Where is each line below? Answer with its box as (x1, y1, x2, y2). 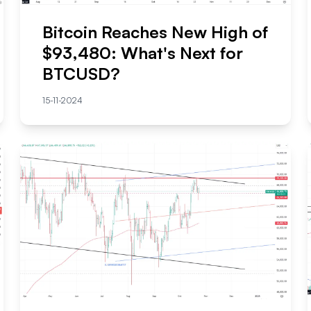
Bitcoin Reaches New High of (42, 22, 269, 43)
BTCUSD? (42, 63, 121, 85)
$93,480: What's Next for (42, 42, 244, 64)
